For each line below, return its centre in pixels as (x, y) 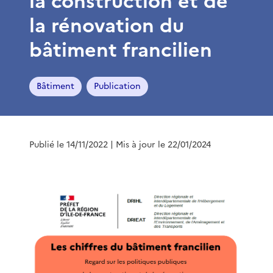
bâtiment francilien (121, 50)
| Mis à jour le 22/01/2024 (161, 144)
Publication (117, 86)
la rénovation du (107, 25)
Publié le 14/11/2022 (69, 144)
